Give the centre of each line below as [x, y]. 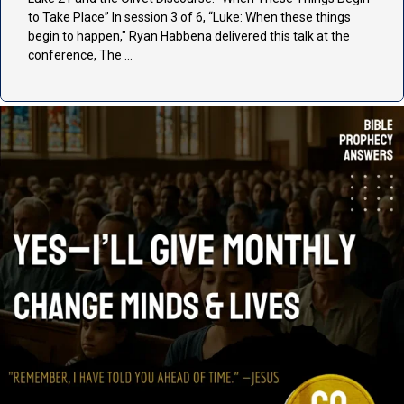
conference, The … [80, 55]
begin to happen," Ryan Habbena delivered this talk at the [189, 37]
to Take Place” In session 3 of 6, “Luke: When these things [189, 18]
